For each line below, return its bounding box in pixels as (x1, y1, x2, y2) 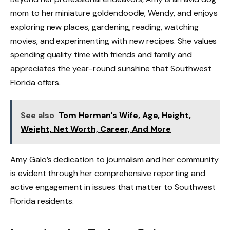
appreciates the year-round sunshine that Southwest (10, 63, 212, 74)
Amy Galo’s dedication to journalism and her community (10, 154, 219, 165)
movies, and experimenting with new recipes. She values (10, 35, 217, 47)
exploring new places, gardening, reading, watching (10, 22, 199, 33)
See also (21, 110, 54, 121)
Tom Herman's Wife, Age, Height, (58, 110, 191, 121)
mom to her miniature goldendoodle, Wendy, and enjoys (10, 8, 218, 19)
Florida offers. (10, 77, 61, 88)
